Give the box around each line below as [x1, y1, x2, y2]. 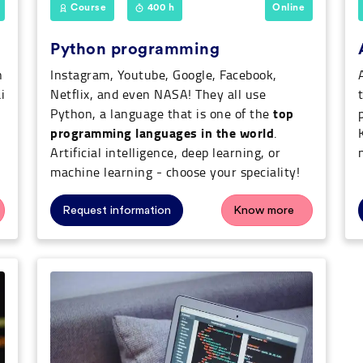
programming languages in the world [50, 123, 274, 143]
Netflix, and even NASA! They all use [50, 85, 266, 104]
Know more [233, 204, 294, 217]
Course [67, 2, 107, 13]
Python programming [50, 41, 220, 58]
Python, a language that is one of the [50, 105, 273, 123]
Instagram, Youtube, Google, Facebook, [50, 66, 277, 84]
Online [272, 2, 305, 13]
